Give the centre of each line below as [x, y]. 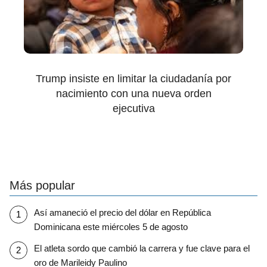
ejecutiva [133, 108]
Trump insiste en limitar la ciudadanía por [133, 78]
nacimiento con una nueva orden [133, 93]
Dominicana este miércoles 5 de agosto [111, 227]
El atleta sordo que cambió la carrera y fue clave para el [142, 249]
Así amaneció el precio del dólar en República [122, 213]
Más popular [42, 185]
